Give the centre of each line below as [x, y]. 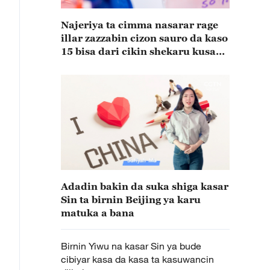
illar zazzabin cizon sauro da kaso [144, 38]
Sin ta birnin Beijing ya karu [131, 199]
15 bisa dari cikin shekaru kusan [142, 51]
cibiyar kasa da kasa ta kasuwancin [137, 259]
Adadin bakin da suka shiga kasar [145, 186]
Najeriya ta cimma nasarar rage [140, 25]
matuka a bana [98, 213]
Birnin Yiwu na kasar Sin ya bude [131, 246]
